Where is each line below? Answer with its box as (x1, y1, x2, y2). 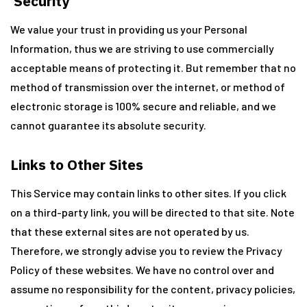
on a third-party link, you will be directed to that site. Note (10, 206, 295, 219)
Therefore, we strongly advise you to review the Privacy (10, 244, 282, 257)
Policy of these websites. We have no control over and (10, 263, 274, 276)
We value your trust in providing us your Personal (10, 23, 247, 36)
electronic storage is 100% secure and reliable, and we (10, 99, 276, 112)
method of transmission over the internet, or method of (10, 80, 285, 93)
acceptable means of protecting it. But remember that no (10, 61, 296, 74)
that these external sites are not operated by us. (10, 225, 249, 238)
